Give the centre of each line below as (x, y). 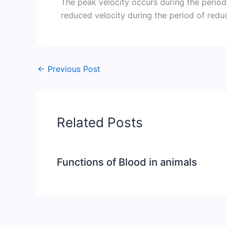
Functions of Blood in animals (127, 162)
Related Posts (100, 122)
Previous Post (73, 69)
